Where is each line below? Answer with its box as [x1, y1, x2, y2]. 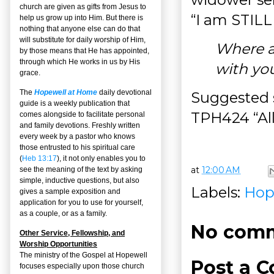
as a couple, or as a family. [20, 209, 107, 218]
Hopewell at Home [34, 87, 97, 97]
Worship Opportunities [20, 239, 97, 248]
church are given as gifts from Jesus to [20, 2, 146, 11]
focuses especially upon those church [20, 261, 144, 270]
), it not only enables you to [57, 154, 146, 163]
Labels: [191, 183, 244, 201]
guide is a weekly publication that [20, 98, 130, 108]
